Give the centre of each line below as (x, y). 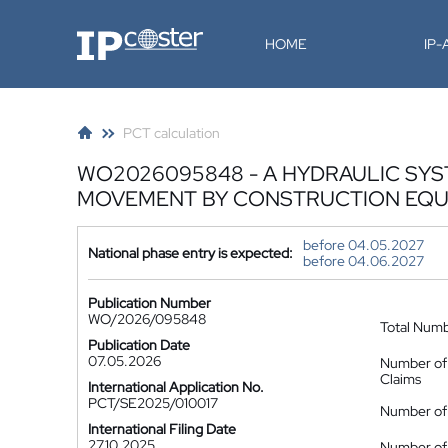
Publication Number (149, 303)
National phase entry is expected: (190, 253)
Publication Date (139, 345)
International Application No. (176, 387)
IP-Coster (106, 35)
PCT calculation (171, 133)
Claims (400, 379)
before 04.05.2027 (363, 245)
